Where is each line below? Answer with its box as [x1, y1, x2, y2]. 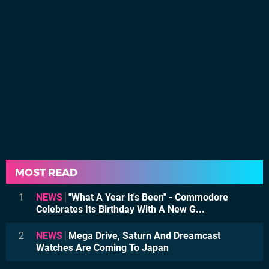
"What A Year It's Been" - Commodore [66, 191, 228, 203]
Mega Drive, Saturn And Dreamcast [66, 229, 220, 241]
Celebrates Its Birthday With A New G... [36, 203, 205, 215]
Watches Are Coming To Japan [36, 241, 169, 253]
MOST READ [15, 166, 77, 178]
